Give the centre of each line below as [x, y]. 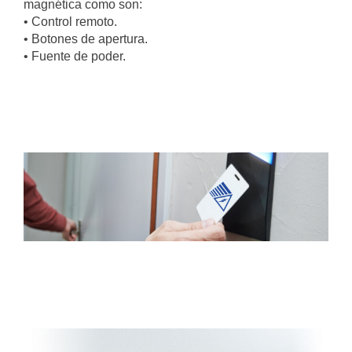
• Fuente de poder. [75, 56]
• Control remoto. [70, 21]
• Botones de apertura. [86, 38]
